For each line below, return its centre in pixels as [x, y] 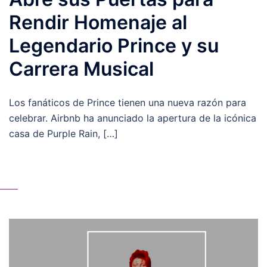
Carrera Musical [81, 69]
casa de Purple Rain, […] [63, 133]
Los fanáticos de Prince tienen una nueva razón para [128, 103]
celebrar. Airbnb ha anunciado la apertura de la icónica [133, 118]
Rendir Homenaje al [98, 22]
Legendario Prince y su [114, 46]
